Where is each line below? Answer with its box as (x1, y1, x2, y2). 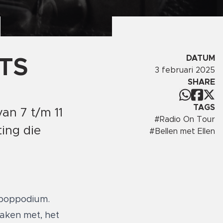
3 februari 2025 (155, 66, 215, 74)
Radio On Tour (160, 115, 215, 124)
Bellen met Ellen (155, 127, 215, 136)
